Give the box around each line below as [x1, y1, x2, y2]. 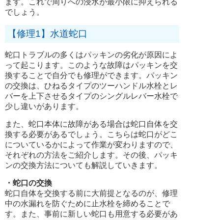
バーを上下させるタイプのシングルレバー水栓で [5, 91, 178, 100]
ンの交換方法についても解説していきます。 [5, 161, 162, 169]
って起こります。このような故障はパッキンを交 [5, 60, 178, 69]
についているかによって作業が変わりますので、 [5, 140, 178, 149]
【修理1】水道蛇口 [7, 28, 87, 39]
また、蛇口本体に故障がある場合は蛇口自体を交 [5, 119, 178, 128]
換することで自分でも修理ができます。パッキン [5, 71, 178, 80]
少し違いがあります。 [5, 102, 83, 110]
